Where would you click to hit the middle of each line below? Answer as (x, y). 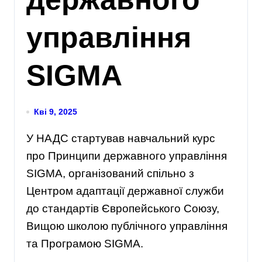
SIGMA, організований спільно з (110, 174)
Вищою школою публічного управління (127, 226)
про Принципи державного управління (127, 156)
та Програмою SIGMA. (85, 244)
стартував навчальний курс (142, 139)
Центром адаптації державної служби (125, 191)
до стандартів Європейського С (109, 209)
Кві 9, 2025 (56, 112)
